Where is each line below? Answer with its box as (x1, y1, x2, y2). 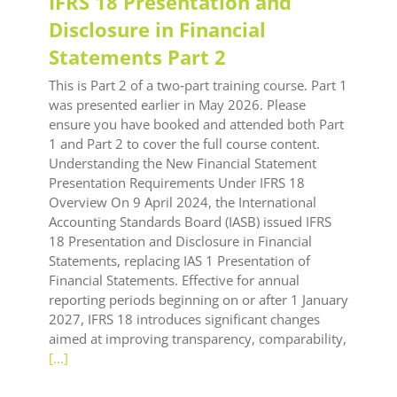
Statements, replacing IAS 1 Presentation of (49, 252, 310, 270)
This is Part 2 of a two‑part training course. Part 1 (49, 76, 347, 95)
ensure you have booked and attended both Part (49, 115, 344, 134)
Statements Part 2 (49, 43, 226, 71)
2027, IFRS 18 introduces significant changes (49, 310, 320, 329)
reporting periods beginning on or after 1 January (49, 291, 348, 309)
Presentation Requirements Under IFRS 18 (49, 174, 305, 192)
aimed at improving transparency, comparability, (49, 330, 346, 348)
